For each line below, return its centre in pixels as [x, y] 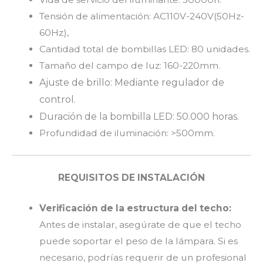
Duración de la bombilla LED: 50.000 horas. [139, 117]
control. [57, 100]
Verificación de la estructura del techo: [135, 208]
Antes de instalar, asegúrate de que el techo [140, 225]
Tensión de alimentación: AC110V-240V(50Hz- [141, 16]
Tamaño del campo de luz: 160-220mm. [129, 66]
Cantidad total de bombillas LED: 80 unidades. [144, 49]
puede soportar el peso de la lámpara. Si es [138, 241]
